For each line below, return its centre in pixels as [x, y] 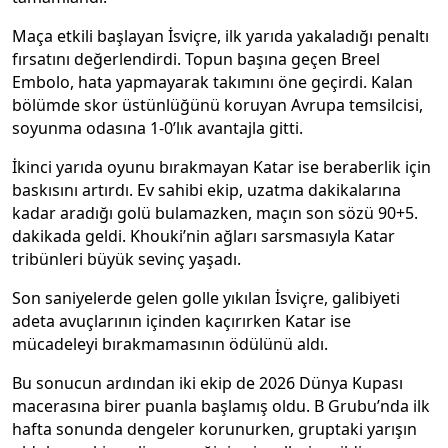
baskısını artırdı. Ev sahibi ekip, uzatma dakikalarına [206, 190]
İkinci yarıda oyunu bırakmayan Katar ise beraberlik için [221, 167]
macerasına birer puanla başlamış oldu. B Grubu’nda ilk [221, 406]
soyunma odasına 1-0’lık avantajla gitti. [157, 128]
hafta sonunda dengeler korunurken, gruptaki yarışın [214, 429]
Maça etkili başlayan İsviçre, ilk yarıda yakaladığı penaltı [220, 36]
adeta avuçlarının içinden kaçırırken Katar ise [181, 321]
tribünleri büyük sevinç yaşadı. [126, 259]
